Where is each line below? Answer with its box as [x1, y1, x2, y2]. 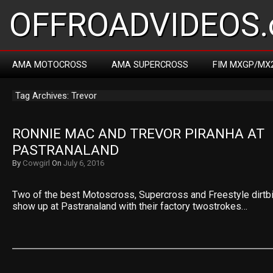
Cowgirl [23, 158, 50, 168]
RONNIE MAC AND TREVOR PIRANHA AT [12, 126, 264, 142]
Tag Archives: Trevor [15, 90, 97, 101]
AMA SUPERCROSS [112, 59, 188, 70]
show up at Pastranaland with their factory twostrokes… [12, 200, 247, 212]
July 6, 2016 [63, 158, 104, 168]
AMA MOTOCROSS [12, 59, 87, 70]
